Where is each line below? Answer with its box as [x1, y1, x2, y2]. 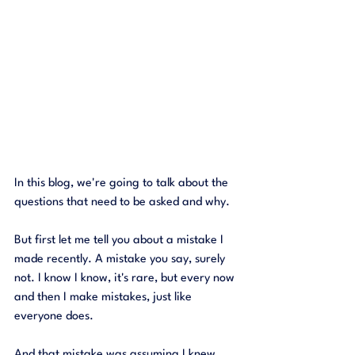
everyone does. [14, 311, 97, 323]
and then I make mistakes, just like [14, 292, 195, 304]
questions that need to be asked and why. [14, 197, 233, 209]
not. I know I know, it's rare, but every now [14, 273, 238, 285]
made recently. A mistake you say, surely [14, 254, 228, 266]
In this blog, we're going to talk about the [14, 177, 231, 190]
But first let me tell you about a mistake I [14, 235, 227, 247]
